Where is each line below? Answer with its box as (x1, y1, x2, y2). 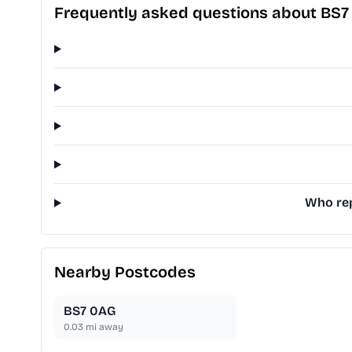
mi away (83, 321, 123, 333)
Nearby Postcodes (54, 262, 196, 282)
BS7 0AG (64, 303, 115, 319)
